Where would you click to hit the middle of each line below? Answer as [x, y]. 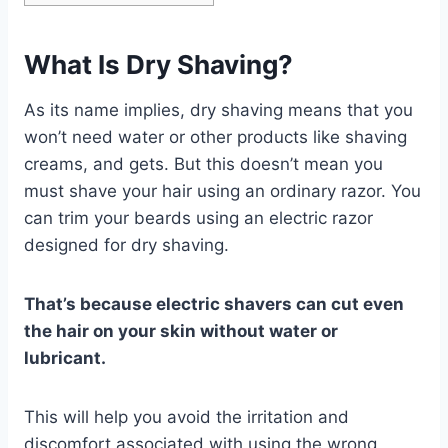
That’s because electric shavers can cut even [214, 303]
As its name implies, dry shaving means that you [218, 109]
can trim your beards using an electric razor [198, 217]
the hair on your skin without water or [181, 330]
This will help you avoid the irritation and [186, 416]
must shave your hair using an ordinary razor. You [222, 190]
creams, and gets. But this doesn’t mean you [203, 163]
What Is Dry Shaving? [158, 64]
